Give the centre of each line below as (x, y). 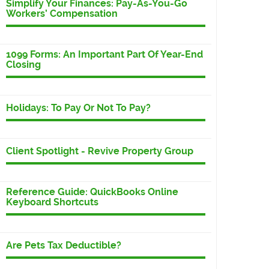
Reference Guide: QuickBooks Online (92, 192)
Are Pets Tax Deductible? (64, 246)
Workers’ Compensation (62, 14)
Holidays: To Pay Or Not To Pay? (78, 108)
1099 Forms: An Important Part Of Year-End (104, 55)
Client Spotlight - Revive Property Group (100, 151)
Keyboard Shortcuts (52, 202)
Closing (23, 65)
